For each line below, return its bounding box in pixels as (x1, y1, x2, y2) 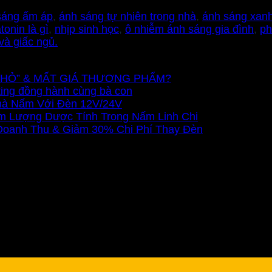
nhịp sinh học (55, 22, 119, 35)
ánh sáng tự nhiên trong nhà (59, 10, 196, 22)
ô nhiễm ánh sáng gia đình (125, 22, 254, 35)
